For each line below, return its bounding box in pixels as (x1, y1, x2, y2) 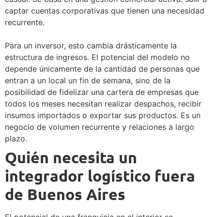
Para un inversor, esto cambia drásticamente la (5, 40, 177, 50)
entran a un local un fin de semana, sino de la (5, 75, 170, 85)
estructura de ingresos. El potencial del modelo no (5, 52, 190, 62)
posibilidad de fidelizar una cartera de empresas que (5, 87, 199, 97)
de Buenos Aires (5, 184, 125, 204)
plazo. (5, 133, 27, 143)
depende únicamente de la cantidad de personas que (5, 63, 200, 74)
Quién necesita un (5, 147, 137, 167)
